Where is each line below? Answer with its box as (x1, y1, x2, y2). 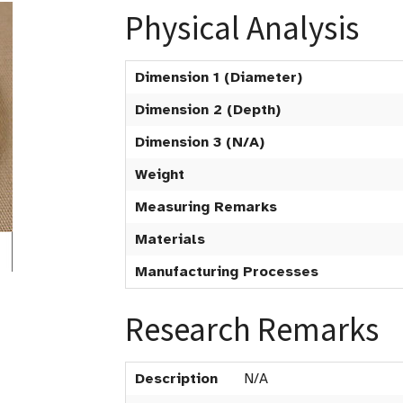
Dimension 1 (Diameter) (135, 68, 302, 86)
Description (135, 370, 218, 388)
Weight (135, 166, 184, 184)
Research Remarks (125, 309, 379, 350)
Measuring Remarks (135, 198, 277, 216)
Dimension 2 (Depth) (135, 101, 281, 119)
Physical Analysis (125, 7, 359, 49)
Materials (135, 230, 205, 248)
